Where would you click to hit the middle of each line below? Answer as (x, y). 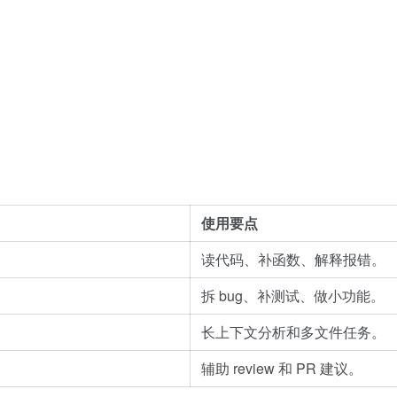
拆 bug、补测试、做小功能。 (293, 296)
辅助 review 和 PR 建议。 (282, 368)
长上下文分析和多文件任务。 (293, 332)
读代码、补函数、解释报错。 (293, 259)
